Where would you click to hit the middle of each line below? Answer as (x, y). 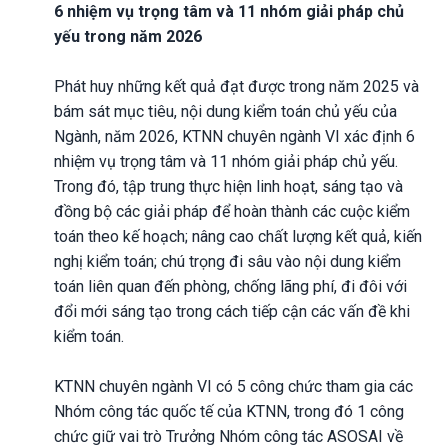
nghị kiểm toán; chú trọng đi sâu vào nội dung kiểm (227, 261)
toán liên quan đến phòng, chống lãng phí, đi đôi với (230, 286)
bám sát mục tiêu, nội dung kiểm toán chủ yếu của (225, 111)
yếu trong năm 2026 (128, 36)
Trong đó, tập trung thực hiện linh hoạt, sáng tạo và (228, 186)
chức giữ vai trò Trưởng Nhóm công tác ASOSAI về (228, 436)
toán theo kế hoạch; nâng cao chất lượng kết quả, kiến (238, 236)
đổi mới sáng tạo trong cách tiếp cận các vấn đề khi (232, 311)
